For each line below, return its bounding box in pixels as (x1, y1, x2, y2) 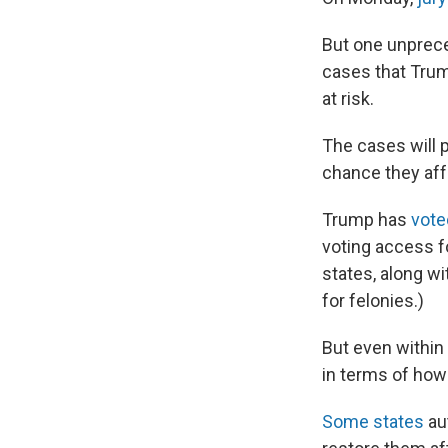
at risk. (322, 87, 374, 109)
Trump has (322, 208, 411, 230)
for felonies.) (322, 289, 424, 311)
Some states (322, 410, 424, 432)
